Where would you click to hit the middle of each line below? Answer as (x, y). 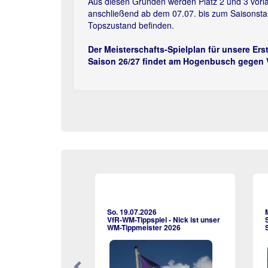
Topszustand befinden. (131, 25)
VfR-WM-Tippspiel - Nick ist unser (164, 220)
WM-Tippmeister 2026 (144, 227)
